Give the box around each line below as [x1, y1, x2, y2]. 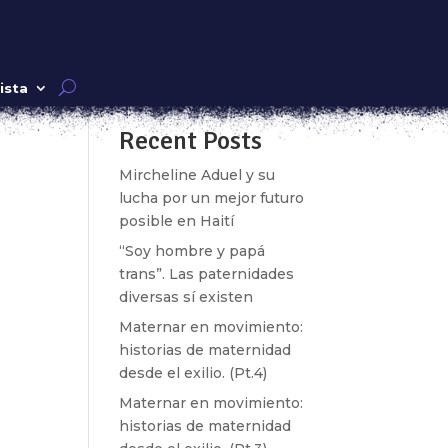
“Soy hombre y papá [119, 242, 266, 260]
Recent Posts [119, 125, 263, 157]
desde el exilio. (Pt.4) [119, 364, 268, 382]
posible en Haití [119, 212, 235, 230]
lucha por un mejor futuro [119, 189, 305, 207]
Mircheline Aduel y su [119, 166, 276, 184]
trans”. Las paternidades [119, 265, 295, 283]
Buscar [254, 69, 303, 87]
